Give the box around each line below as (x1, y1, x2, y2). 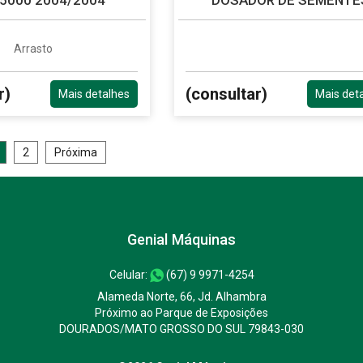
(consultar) (185, 83, 267, 104)
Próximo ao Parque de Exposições (95, 305, 268, 319)
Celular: (109, 267, 150, 281)
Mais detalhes (58, 87, 130, 100)
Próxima (54, 145, 98, 159)
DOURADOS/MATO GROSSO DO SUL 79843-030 (59, 322, 304, 335)
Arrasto (13, 41, 53, 55)
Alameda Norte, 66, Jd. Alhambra (96, 289, 267, 303)
